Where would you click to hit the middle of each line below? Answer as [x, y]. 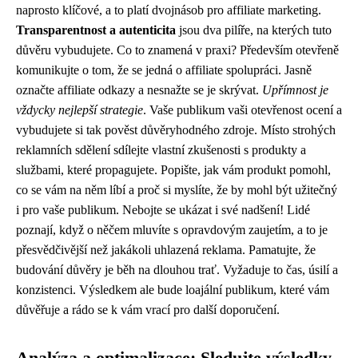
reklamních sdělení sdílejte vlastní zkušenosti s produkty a [161, 150]
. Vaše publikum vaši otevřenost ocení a [243, 110]
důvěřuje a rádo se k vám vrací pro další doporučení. [148, 310]
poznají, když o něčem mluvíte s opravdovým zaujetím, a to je [172, 230]
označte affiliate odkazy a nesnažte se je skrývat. [139, 90]
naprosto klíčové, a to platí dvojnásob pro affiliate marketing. [169, 10]
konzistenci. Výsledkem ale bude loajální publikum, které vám [173, 290]
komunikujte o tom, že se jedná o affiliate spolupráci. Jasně [164, 70]
